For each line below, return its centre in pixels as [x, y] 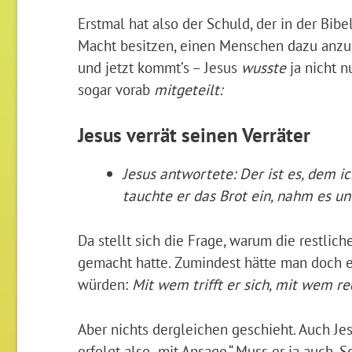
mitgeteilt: [186, 90]
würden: [104, 284]
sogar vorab [114, 90]
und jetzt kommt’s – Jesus [159, 68]
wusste [263, 68]
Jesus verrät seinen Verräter [194, 136]
